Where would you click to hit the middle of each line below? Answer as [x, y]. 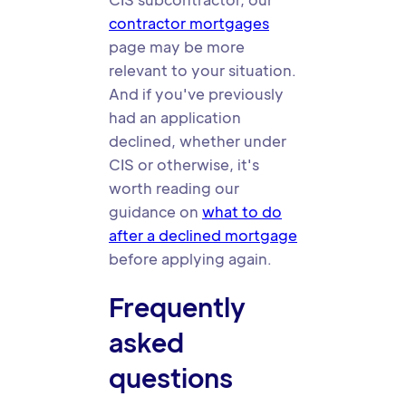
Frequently [177, 306]
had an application [175, 117]
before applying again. [190, 259]
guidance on [155, 212]
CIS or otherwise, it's [184, 164]
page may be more [177, 47]
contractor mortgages [189, 23]
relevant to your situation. [203, 70]
